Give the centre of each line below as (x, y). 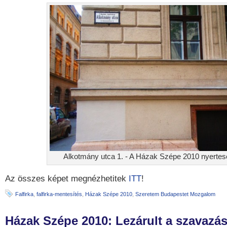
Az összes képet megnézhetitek (67, 179)
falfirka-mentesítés (59, 194)
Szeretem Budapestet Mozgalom (175, 194)
